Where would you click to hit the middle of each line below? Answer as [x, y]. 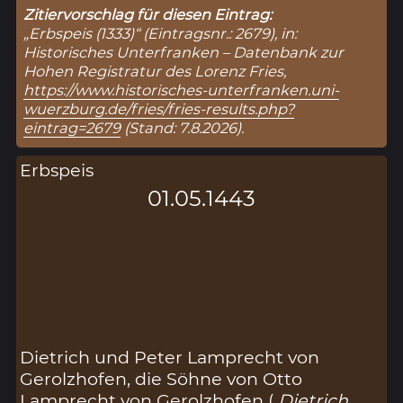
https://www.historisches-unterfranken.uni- [182, 90]
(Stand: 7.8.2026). [183, 128]
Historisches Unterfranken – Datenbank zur [184, 53]
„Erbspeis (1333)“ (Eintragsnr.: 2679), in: [161, 34]
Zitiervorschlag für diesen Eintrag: [148, 15]
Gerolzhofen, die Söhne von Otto [161, 378]
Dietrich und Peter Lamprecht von [170, 357]
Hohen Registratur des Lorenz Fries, [155, 72]
